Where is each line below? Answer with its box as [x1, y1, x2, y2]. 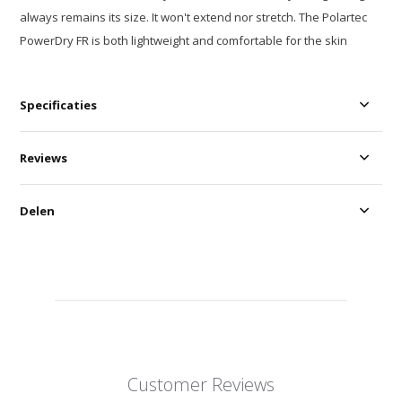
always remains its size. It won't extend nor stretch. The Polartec [20, 9, 368, 26]
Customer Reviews [127, 372, 275, 398]
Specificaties [20, 97, 98, 114]
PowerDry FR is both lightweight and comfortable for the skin [20, 32, 348, 49]
